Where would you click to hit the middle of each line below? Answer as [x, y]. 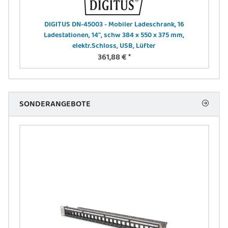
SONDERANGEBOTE [55, 104]
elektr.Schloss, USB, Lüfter [114, 46]
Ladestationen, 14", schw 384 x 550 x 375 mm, [114, 35]
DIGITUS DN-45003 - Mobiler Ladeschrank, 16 [114, 25]
